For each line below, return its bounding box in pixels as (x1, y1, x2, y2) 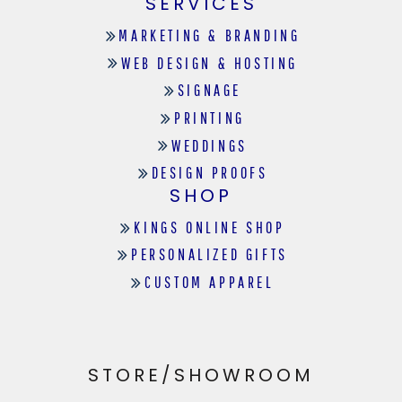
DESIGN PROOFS (151, 163, 268, 183)
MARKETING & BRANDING (118, 25, 301, 45)
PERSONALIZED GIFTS (131, 245, 288, 265)
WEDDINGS (171, 135, 248, 155)
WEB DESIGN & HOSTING (120, 53, 298, 73)
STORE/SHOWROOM (88, 362, 314, 388)
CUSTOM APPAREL (144, 273, 275, 293)
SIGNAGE (177, 81, 242, 100)
